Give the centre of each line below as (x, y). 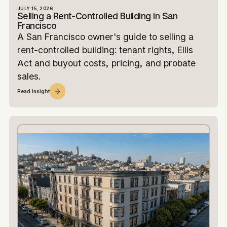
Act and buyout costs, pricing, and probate (106, 63)
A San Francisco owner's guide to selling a (105, 37)
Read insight (33, 91)
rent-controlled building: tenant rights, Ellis (105, 50)
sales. (29, 77)
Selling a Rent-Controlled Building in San (97, 16)
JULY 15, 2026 (35, 9)
